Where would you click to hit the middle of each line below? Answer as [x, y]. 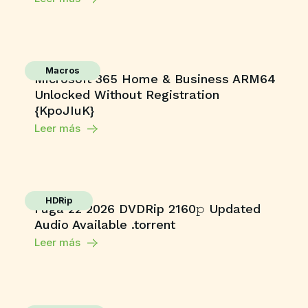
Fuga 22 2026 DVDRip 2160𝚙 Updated [147, 209]
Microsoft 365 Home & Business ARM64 [155, 79]
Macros [63, 70]
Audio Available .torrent [105, 224]
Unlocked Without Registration [127, 95]
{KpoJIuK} [64, 110]
